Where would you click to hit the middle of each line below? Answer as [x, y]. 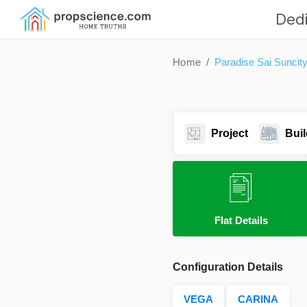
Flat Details [241, 220]
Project [229, 133]
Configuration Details [228, 267]
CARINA [258, 299]
